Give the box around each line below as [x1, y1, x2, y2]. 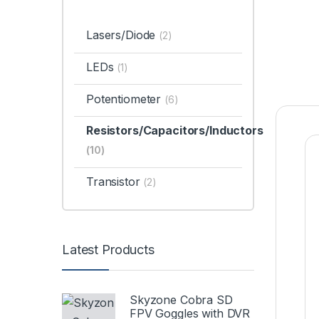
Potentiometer [85, 91, 165, 106]
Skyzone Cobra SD [130, 292, 233, 307]
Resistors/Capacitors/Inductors [85, 123, 263, 138]
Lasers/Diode [85, 28, 159, 43]
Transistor [85, 174, 144, 189]
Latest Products [62, 242, 155, 258]
